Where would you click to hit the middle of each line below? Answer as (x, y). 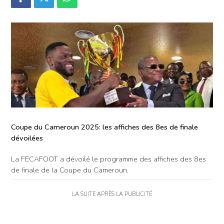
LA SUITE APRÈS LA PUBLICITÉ (112, 194)
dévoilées (27, 138)
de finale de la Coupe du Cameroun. (70, 170)
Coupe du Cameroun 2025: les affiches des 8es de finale (104, 127)
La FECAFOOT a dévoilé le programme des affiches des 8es (108, 159)
